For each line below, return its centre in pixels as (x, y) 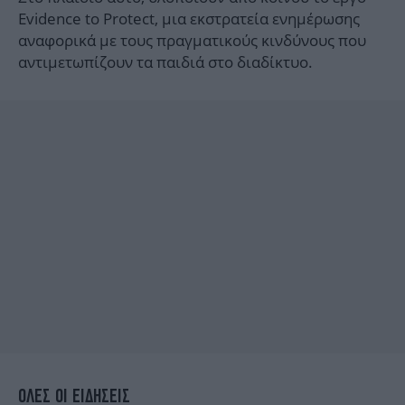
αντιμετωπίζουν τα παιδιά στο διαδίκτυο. (165, 62)
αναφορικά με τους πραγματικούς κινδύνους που (192, 41)
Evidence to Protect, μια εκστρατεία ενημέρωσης (189, 19)
